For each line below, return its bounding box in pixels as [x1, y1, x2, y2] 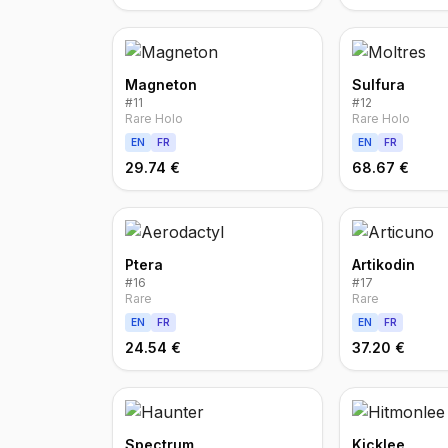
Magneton [125, 76, 197, 93]
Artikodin [352, 256, 416, 273]
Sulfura [352, 76, 406, 93]
